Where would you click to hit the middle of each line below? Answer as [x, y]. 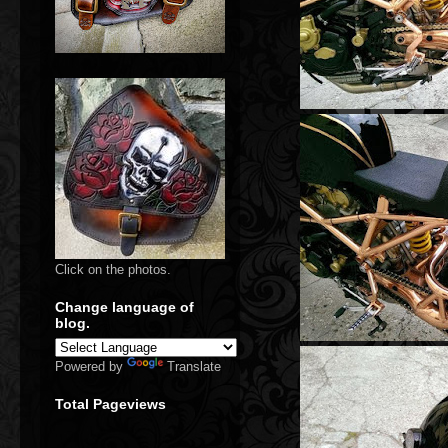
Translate [194, 366]
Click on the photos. [113, 269]
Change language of [124, 307]
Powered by [91, 366]
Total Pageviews [110, 404]
